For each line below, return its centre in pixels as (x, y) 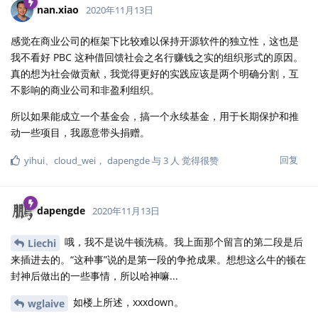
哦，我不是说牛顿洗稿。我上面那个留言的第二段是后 (182, 242)
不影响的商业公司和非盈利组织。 (85, 90)
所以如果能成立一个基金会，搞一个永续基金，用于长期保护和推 (155, 116)
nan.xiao (58, 9)
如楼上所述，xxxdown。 (127, 302)
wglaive (46, 303)
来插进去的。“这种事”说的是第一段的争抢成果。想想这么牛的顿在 (158, 259)
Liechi (42, 243)
